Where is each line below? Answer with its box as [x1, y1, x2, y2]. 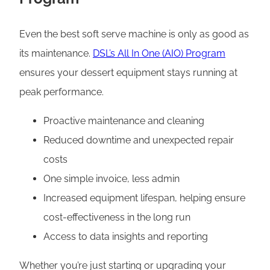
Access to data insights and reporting [43, 231, 208, 243]
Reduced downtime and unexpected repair [43, 134, 234, 146]
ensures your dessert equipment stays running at [19, 67, 237, 79]
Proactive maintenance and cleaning [43, 115, 204, 127]
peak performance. [19, 86, 104, 98]
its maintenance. [19, 48, 93, 60]
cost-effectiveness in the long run [43, 212, 190, 224]
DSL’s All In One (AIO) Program [93, 48, 225, 60]
